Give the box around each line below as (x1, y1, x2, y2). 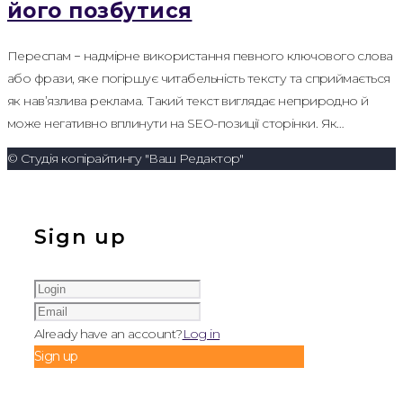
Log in (182, 325, 220, 342)
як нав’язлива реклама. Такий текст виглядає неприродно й (7, 93, 369, 110)
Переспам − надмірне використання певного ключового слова (7, 48, 393, 65)
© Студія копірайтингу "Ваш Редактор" (7, 150, 244, 167)
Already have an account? (34, 325, 183, 342)
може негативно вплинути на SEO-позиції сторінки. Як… (7, 115, 345, 132)
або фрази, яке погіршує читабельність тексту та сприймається (7, 70, 390, 87)
